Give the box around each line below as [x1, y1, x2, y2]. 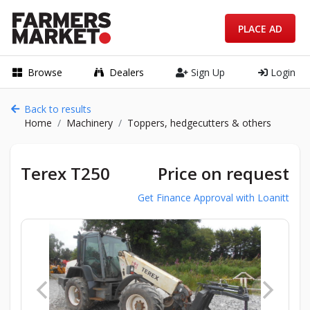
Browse [28, 65, 62, 79]
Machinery [66, 116, 113, 129]
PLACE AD [238, 21, 282, 35]
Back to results [24, 102, 91, 116]
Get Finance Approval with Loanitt [138, 191, 289, 204]
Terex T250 [21, 162, 110, 185]
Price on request [158, 162, 289, 185]
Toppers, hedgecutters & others [127, 116, 271, 129]
